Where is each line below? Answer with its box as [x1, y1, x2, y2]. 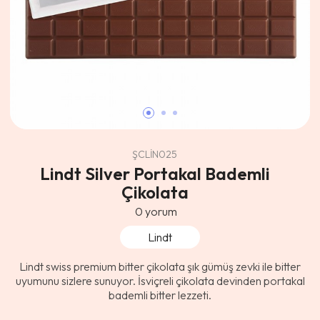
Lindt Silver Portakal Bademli [39, 163, 270, 184]
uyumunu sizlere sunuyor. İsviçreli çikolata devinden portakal [15, 274, 305, 288]
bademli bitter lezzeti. [109, 288, 211, 302]
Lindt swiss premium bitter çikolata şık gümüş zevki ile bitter [19, 259, 301, 274]
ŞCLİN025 [132, 148, 177, 161]
